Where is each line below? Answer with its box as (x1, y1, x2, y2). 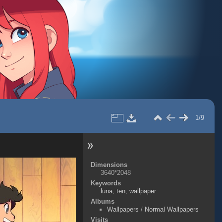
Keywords (90, 179, 121, 187)
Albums (90, 198, 114, 205)
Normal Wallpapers (144, 206, 199, 213)
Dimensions (90, 161, 127, 168)
